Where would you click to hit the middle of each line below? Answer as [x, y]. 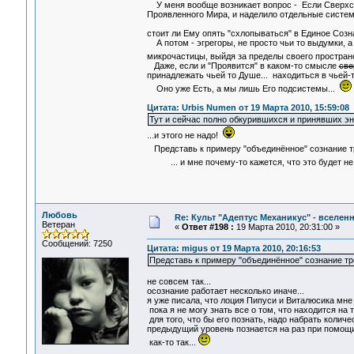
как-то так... [172, 343]
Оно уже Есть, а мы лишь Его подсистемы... [243, 89]
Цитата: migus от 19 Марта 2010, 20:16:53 [233, 249]
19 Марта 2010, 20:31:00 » [286, 227]
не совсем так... [179, 282]
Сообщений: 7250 [77, 243]
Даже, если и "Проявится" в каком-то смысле [243, 66]
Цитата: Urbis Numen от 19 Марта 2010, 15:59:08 [248, 108]
